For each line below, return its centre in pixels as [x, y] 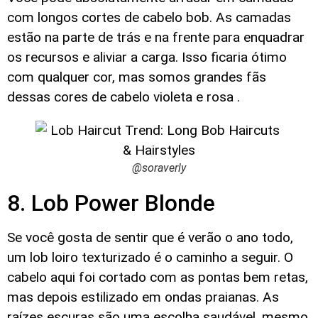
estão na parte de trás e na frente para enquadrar [156, 37]
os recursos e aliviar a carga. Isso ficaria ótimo [147, 57]
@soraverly [159, 168]
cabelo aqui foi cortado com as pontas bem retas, [158, 278]
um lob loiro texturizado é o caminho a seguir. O [150, 258]
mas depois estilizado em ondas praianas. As [143, 297]
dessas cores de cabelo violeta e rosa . [124, 97]
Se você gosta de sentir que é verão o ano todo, [150, 238]
